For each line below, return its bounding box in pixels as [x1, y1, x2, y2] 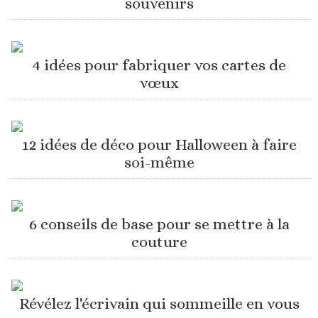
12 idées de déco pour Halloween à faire [21, 136, 297, 154]
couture [131, 233, 187, 251]
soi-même [124, 153, 194, 172]
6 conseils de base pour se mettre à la [28, 215, 290, 234]
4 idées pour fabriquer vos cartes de [32, 56, 286, 75]
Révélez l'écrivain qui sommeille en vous [18, 295, 300, 313]
